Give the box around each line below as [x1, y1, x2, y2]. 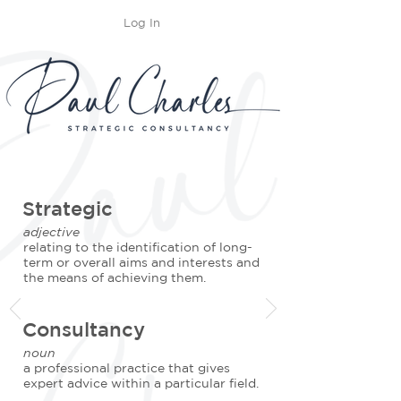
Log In [123, 16, 160, 30]
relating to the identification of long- [23, 240, 252, 254]
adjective [23, 225, 80, 239]
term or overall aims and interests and [23, 255, 260, 269]
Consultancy [22, 318, 145, 340]
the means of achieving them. [23, 270, 206, 285]
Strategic [22, 197, 113, 219]
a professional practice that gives [23, 361, 230, 375]
